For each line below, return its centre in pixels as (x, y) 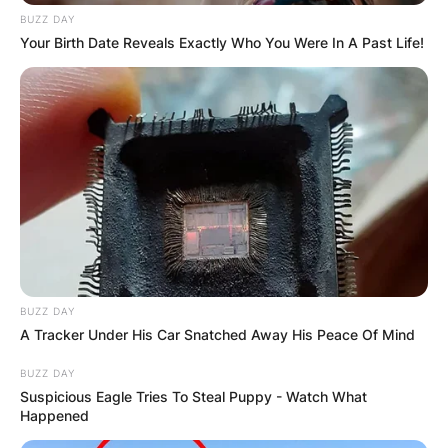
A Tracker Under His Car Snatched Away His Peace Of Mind (217, 335)
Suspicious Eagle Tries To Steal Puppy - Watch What (193, 397)
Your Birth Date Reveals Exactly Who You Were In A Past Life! (222, 43)
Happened (54, 416)
